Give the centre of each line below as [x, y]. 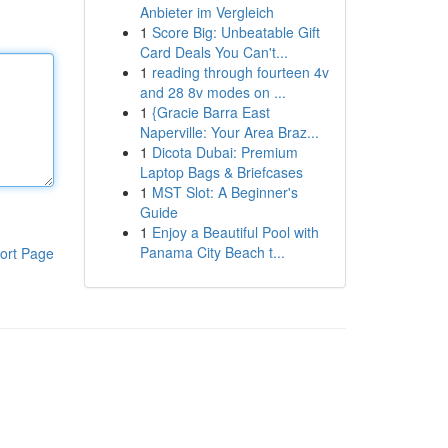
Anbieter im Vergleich [206, 12]
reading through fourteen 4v [240, 72]
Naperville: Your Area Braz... [229, 132]
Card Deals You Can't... [213, 52]
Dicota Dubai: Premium [224, 152]
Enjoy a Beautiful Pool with [235, 232]
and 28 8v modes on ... [212, 92]
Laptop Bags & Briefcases [221, 172]
